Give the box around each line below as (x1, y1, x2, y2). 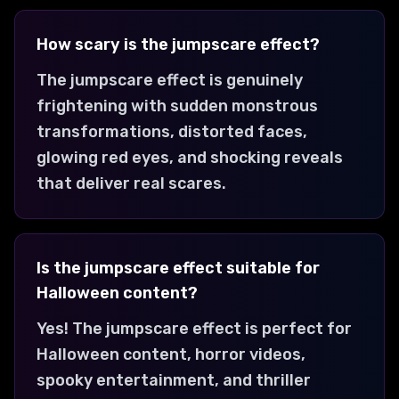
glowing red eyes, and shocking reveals (37, 147, 343, 167)
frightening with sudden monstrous (37, 95, 318, 116)
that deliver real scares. (37, 173, 226, 193)
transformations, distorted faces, (37, 121, 307, 142)
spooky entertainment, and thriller (37, 370, 311, 390)
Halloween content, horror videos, (37, 344, 305, 364)
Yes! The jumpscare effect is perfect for (37, 318, 352, 338)
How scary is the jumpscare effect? (37, 34, 320, 54)
